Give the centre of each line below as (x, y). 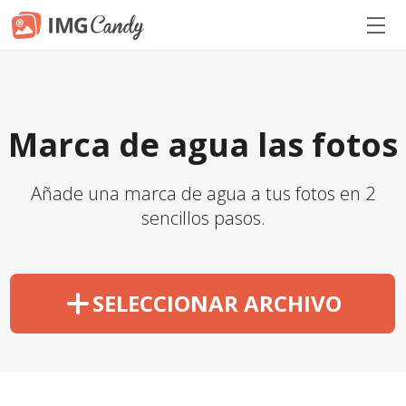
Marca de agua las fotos (203, 145)
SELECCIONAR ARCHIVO (217, 303)
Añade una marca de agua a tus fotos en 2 (203, 193)
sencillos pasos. (203, 218)
